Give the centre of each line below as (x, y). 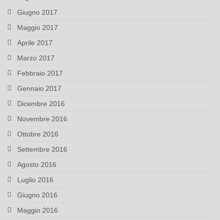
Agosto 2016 (37, 165)
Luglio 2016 (35, 180)
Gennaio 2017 (39, 89)
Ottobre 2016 (38, 134)
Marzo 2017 (36, 58)
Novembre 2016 (42, 119)
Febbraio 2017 (40, 73)
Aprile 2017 (35, 43)
